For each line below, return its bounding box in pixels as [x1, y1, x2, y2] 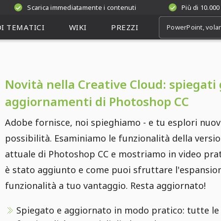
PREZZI [111, 22, 139, 32]
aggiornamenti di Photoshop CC [5, 93, 189, 110]
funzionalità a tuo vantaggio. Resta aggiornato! [5, 180, 206, 191]
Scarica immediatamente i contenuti [27, 3, 136, 12]
